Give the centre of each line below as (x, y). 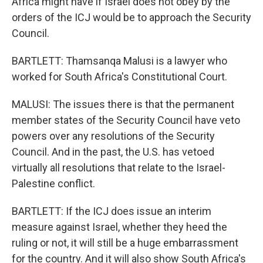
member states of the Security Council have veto (126, 120)
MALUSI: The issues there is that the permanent (123, 104)
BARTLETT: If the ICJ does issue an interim (112, 211)
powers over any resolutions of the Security (113, 136)
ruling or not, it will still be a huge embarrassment (125, 243)
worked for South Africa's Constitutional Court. (119, 77)
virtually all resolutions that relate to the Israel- (119, 168)
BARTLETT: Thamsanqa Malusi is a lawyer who (119, 61)
